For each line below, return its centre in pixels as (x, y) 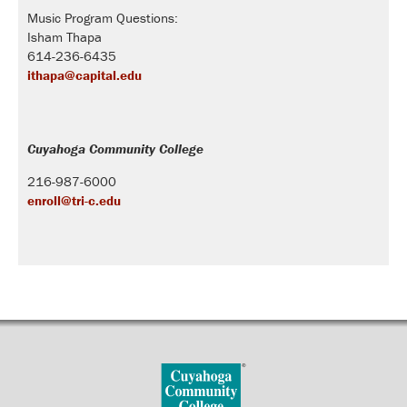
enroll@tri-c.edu (74, 200)
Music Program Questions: (103, 17)
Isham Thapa (65, 36)
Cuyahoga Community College (115, 148)
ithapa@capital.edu (84, 74)
